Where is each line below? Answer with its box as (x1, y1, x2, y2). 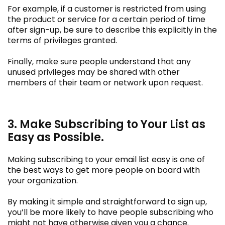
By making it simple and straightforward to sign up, (8, 195, 207, 207)
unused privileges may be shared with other (8, 66, 180, 78)
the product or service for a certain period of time (8, 13, 205, 25)
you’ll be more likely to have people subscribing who (8, 206, 213, 218)
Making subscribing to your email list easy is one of (8, 153, 205, 165)
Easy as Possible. (8, 129, 104, 145)
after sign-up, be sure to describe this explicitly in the (8, 24, 217, 36)
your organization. (8, 174, 78, 186)
